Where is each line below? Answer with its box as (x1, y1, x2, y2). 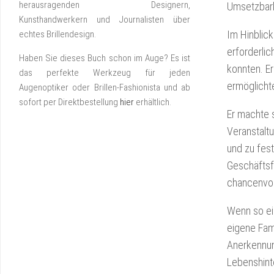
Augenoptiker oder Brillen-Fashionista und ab (19, 82, 190, 93)
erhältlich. (134, 97, 171, 108)
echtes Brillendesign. (19, 29, 96, 40)
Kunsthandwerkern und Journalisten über (19, 14, 190, 25)
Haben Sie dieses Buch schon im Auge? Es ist (19, 53, 190, 64)
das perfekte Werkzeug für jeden (19, 67, 190, 78)
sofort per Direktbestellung (19, 97, 120, 108)
